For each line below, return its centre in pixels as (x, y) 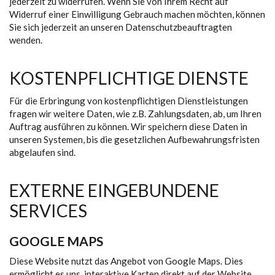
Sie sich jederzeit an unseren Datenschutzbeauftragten (121, 27)
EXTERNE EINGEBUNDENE (114, 190)
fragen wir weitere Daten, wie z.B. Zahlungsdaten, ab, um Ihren (135, 114)
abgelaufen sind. (42, 152)
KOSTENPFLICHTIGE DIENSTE (129, 78)
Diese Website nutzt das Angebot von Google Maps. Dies (126, 261)
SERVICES (48, 211)
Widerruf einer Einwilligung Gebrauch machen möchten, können (137, 14)
